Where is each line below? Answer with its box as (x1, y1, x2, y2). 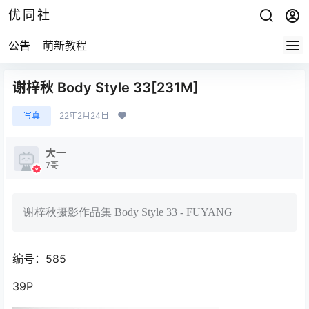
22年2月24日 (59, 110, 109, 121)
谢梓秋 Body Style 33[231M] (12, 79, 199, 96)
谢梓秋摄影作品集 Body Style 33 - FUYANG (23, 206, 232, 218)
